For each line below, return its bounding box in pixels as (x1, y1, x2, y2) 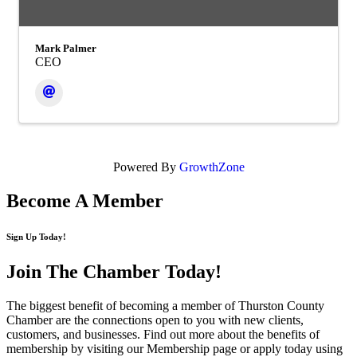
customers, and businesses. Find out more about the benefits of (6, 328, 320, 342)
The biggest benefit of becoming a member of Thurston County (6, 299, 324, 313)
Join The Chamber (6, 261, 160, 283)
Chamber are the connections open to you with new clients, (6, 313, 304, 328)
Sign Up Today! (6, 232, 66, 242)
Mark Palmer (35, 42, 96, 55)
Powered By (112, 160, 179, 175)
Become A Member (6, 190, 163, 212)
